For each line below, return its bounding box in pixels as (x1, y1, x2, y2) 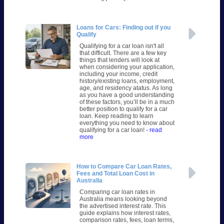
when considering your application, (79, 63, 174, 71)
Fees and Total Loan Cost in (76, 170, 154, 177)
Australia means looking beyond (79, 195, 167, 203)
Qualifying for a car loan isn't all (79, 42, 164, 50)
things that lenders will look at (79, 56, 159, 64)
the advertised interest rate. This (79, 202, 166, 210)
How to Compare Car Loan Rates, (76, 163, 171, 170)
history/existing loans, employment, (79, 77, 174, 85)
